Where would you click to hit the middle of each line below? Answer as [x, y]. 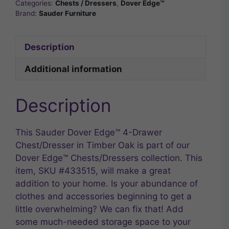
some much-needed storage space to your [103, 222]
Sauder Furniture [67, 14]
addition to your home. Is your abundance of [107, 183]
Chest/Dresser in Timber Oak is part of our [102, 145]
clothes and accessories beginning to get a [104, 196]
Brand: [27, 14]
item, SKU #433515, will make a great [93, 170]
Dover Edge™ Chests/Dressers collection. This [109, 158]
